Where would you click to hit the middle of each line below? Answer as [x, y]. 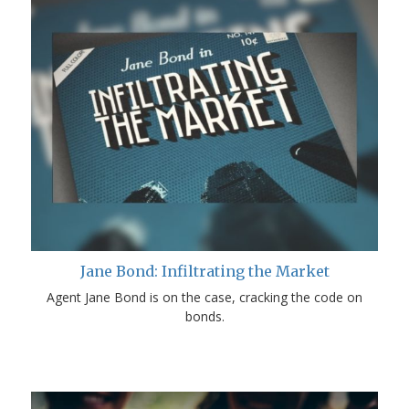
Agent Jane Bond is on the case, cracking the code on [204, 297]
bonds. [204, 316]
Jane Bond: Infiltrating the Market [204, 271]
